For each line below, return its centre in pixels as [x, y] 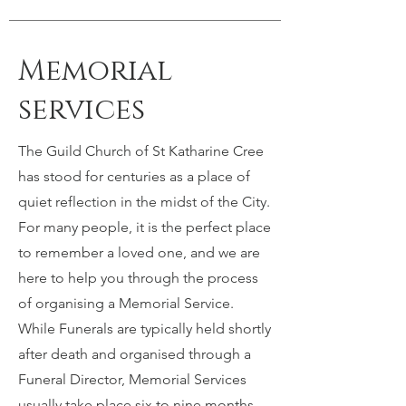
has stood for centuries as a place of [134, 176]
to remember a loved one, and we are [139, 252]
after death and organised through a [135, 354]
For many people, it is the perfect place [145, 227]
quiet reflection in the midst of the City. [144, 202]
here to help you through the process [138, 278]
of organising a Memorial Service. [126, 303]
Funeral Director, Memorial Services [132, 379]
